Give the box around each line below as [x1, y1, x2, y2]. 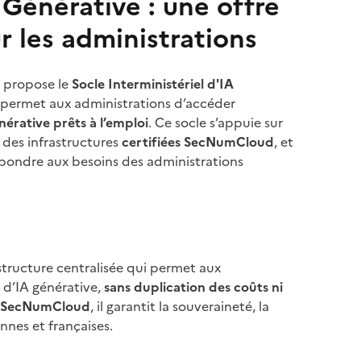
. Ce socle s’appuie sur [147, 113, 283, 132]
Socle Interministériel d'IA [71, 74, 234, 93]
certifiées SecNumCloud [121, 132, 274, 151]
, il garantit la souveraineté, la [89, 297, 269, 316]
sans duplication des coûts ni [103, 277, 283, 297]
